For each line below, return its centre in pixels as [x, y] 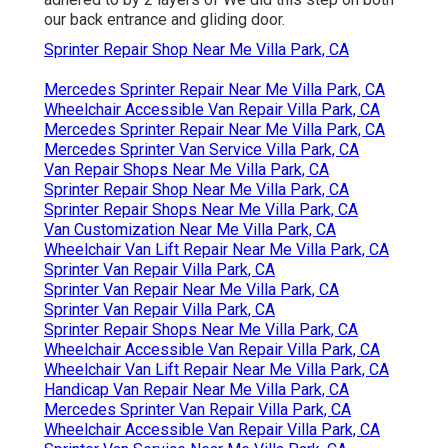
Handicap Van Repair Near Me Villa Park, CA [196, 389]
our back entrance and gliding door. [164, 19]
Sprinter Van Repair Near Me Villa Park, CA [191, 289]
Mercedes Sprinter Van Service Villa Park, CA [201, 149]
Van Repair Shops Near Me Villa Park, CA [186, 169]
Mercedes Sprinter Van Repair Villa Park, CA [197, 409]
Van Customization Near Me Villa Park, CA [190, 229]
